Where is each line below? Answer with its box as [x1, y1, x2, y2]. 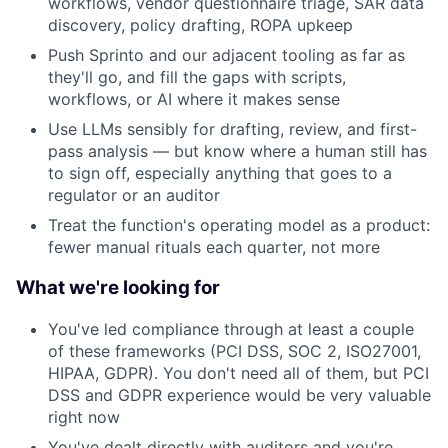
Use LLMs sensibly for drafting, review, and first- [48, 119, 417, 140]
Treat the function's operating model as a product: [48, 215, 430, 236]
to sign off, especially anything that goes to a [48, 163, 392, 184]
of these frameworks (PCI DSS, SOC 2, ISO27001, [48, 340, 421, 361]
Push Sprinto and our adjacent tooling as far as [48, 45, 405, 66]
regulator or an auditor [48, 185, 220, 206]
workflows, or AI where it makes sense [48, 89, 340, 110]
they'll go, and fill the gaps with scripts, [48, 67, 346, 88]
